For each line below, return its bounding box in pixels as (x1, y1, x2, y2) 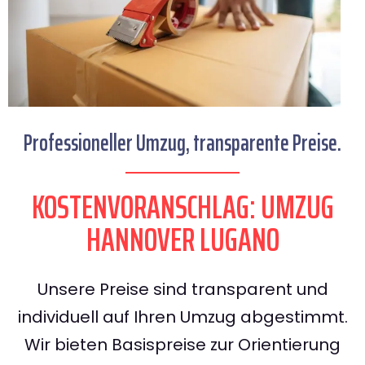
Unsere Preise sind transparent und (37, 278, 328, 301)
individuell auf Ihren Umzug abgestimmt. (17, 306, 348, 329)
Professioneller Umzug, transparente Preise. (24, 125, 341, 161)
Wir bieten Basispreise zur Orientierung (24, 333, 341, 357)
